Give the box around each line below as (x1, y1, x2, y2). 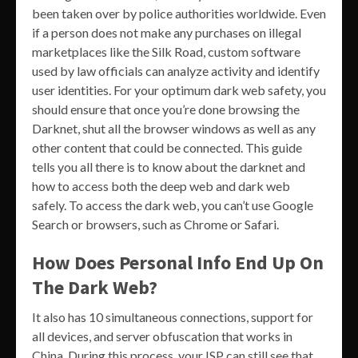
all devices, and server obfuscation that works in (32, 328, 292, 344)
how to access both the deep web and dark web (32, 178, 290, 194)
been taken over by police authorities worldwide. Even (32, 6, 326, 22)
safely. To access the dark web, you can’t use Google (32, 197, 313, 213)
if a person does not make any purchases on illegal (32, 25, 301, 41)
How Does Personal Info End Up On (32, 250, 324, 276)
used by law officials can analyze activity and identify (32, 63, 320, 79)
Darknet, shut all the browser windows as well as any (32, 121, 316, 137)
